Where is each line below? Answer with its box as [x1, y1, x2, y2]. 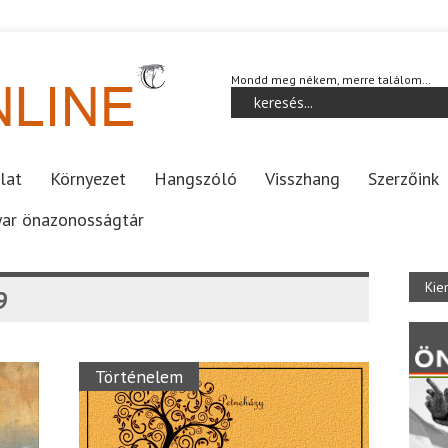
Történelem [95, 365, 183, 388]
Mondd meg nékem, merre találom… [231, 72, 431, 87]
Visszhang [265, 167, 340, 190]
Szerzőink [368, 167, 439, 190]
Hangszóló [154, 167, 237, 190]
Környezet [50, 167, 126, 190]
